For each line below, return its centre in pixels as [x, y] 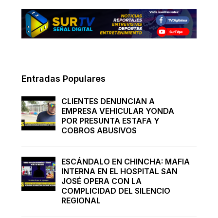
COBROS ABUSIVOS [99, 130]
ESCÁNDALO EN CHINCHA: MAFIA [126, 162]
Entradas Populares [64, 79]
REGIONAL [81, 201]
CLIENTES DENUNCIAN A [108, 101]
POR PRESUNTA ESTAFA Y [110, 121]
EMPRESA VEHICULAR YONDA [118, 111]
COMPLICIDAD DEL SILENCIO [116, 191]
